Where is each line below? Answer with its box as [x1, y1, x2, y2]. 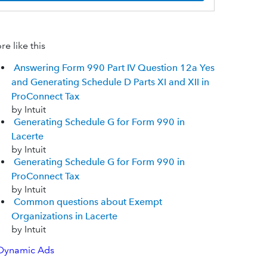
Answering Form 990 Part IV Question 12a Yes [13, 62, 215, 74]
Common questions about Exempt [13, 196, 162, 208]
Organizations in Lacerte [11, 210, 117, 222]
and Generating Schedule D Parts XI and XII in [11, 76, 209, 88]
